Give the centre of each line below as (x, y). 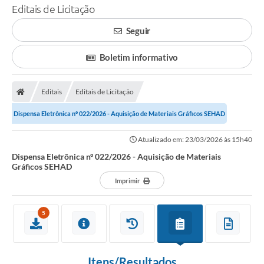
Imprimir (127, 181)
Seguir (138, 31)
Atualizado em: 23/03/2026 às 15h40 (194, 140)
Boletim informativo (139, 57)
